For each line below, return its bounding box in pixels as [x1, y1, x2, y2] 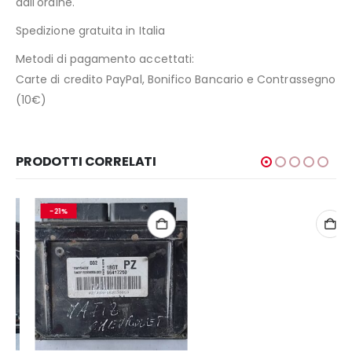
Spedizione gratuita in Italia [16, 22, 166, 38]
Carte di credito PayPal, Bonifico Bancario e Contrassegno [16, 71, 335, 87]
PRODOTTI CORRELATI [16, 152, 157, 170]
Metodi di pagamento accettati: [16, 50, 195, 67]
